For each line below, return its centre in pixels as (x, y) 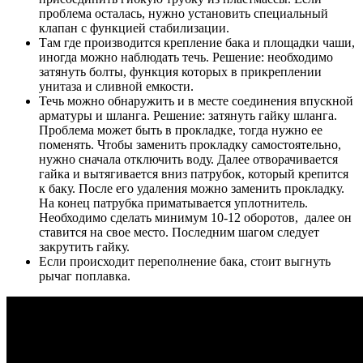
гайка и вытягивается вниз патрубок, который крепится (194, 174)
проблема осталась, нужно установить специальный (184, 14)
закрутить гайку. (84, 247)
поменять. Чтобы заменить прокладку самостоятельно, (190, 145)
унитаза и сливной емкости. (116, 87)
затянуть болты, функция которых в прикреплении (180, 72)
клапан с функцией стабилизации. (134, 28)
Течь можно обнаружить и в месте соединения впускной (196, 101)
